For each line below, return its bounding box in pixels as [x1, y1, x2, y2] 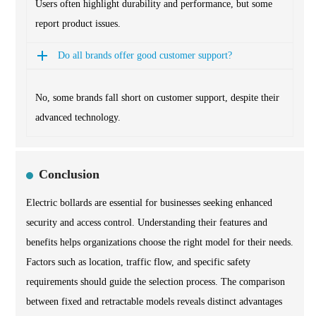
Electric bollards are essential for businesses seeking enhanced [26, 197, 272, 209]
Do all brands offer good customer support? [58, 50, 232, 61]
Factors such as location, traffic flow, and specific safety [26, 257, 250, 268]
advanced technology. [35, 112, 121, 123]
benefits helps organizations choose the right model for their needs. [26, 237, 293, 248]
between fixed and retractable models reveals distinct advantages [26, 296, 282, 308]
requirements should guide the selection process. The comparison [26, 276, 285, 288]
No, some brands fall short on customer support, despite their [35, 92, 279, 104]
